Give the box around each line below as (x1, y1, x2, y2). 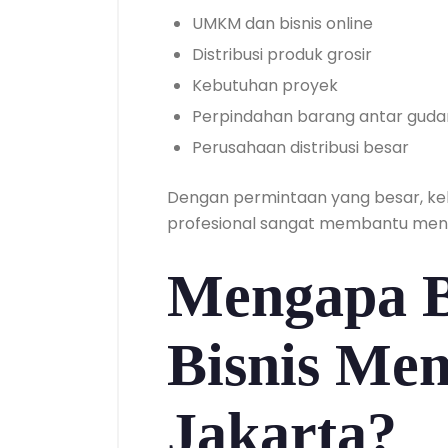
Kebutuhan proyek (192, 74, 338, 97)
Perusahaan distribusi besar (192, 136, 409, 159)
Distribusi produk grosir (192, 43, 372, 66)
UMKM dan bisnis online (192, 12, 373, 35)
